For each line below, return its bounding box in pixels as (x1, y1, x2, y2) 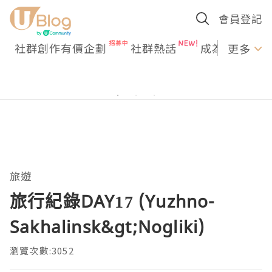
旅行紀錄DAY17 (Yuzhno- (10, 189, 216, 212)
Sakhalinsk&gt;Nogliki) (10, 215, 205, 238)
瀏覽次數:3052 (10, 244, 74, 257)
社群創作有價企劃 (15, 40, 107, 56)
